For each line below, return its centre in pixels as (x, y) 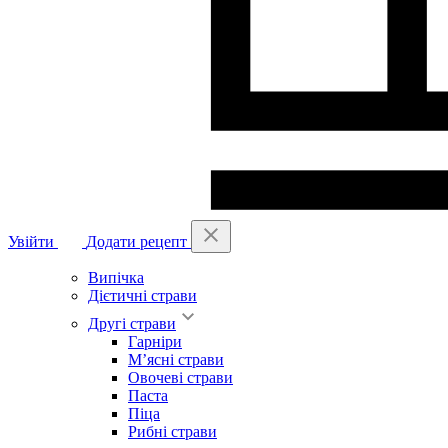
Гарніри (155, 341)
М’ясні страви (176, 359)
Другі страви (132, 323)
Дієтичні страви (142, 295)
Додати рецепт (136, 241)
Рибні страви (172, 431)
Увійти (31, 241)
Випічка (116, 277)
